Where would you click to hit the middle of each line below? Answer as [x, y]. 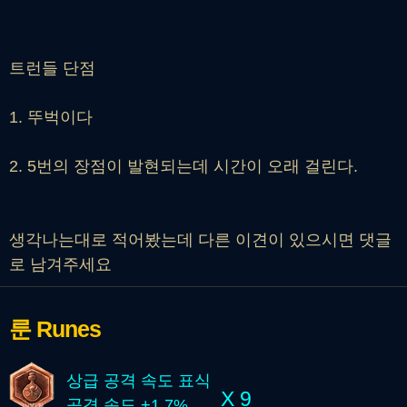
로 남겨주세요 [60, 265]
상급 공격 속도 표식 [138, 380]
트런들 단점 [52, 69]
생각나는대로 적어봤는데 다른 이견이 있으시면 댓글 [200, 240]
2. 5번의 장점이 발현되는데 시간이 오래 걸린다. [184, 167]
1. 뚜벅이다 [51, 118]
